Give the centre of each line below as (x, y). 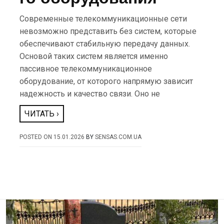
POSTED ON (37, 137)
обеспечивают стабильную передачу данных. (105, 44)
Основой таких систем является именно (94, 56)
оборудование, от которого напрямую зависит (106, 81)
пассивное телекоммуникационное (86, 69)
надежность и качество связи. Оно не (90, 94)
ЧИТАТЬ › (42, 114)
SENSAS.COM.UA (118, 137)
